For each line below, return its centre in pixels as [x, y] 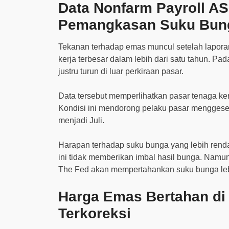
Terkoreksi [95, 214]
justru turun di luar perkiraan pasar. [121, 72]
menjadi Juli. [81, 121]
